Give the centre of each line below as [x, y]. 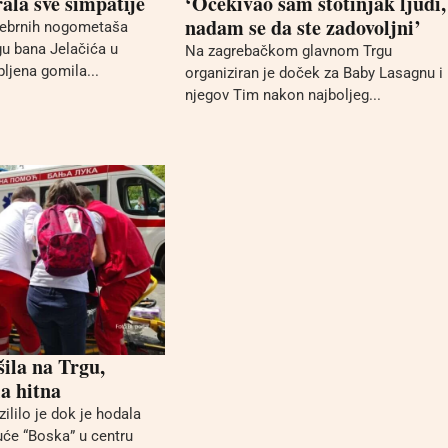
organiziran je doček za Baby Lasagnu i [313, 73]
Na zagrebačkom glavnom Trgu [288, 51]
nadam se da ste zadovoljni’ [302, 27]
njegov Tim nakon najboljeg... [282, 95]
